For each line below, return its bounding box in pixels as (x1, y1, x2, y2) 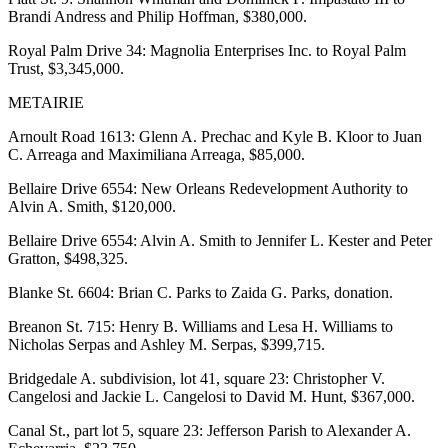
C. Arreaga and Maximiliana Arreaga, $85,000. (8, 145, 305, 163)
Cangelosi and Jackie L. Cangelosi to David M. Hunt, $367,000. (8, 387, 415, 405)
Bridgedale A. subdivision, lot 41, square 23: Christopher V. (8, 369, 385, 387)
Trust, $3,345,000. (8, 59, 124, 77)
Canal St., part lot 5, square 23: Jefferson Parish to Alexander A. (8, 421, 411, 439)
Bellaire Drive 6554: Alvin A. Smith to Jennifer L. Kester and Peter (8, 231, 432, 249)
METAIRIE (8, 93, 84, 111)
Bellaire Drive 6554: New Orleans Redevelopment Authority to (8, 179, 408, 197)
